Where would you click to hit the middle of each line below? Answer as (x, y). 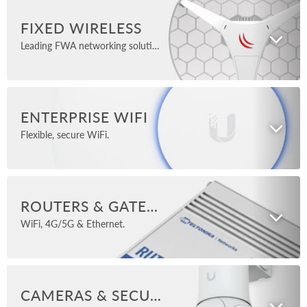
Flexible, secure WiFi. (65, 134)
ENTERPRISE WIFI (85, 117)
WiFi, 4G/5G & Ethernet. (73, 223)
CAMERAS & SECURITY (156, 295)
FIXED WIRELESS (82, 28)
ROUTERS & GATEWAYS (152, 206)
